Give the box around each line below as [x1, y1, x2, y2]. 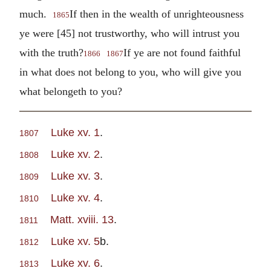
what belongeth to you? [19, 85, 122, 97]
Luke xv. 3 [51, 169, 100, 183]
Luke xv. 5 [51, 235, 100, 248]
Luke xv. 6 [51, 256, 100, 270]
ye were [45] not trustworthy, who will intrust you [19, 27, 240, 39]
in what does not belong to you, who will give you [19, 65, 241, 78]
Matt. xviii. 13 [50, 213, 114, 226]
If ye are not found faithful [123, 46, 241, 59]
